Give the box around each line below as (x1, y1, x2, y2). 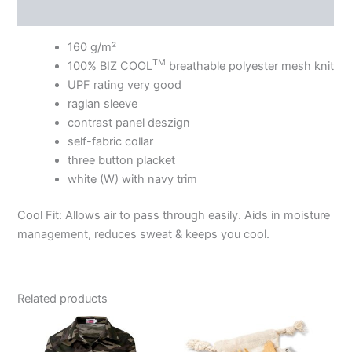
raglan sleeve (68, 96, 138, 111)
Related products (17, 291, 108, 306)
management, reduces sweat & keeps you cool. (17, 226, 270, 241)
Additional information (17, 4, 143, 19)
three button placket (68, 152, 176, 167)
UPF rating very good (68, 77, 182, 92)
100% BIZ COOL (68, 58, 153, 73)
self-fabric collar (68, 134, 154, 148)
